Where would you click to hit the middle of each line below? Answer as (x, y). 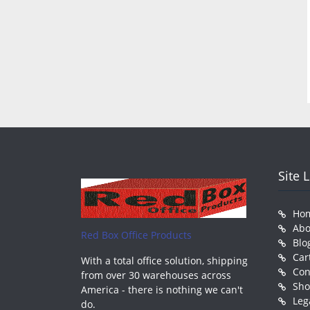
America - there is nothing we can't (162, 289)
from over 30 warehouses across (156, 275)
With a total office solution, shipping (164, 260)
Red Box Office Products (136, 235)
